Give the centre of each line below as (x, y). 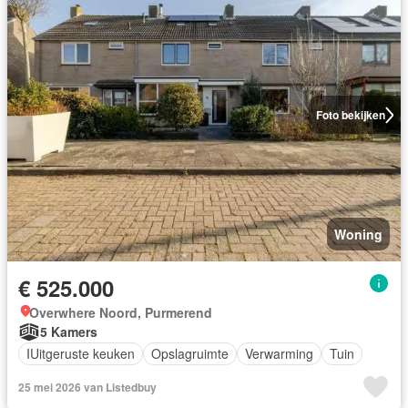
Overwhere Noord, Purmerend (121, 312)
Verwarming (279, 353)
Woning (358, 234)
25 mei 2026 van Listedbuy (87, 387)
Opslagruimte (190, 353)
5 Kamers (69, 331)
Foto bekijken (350, 115)
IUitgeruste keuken (81, 353)
